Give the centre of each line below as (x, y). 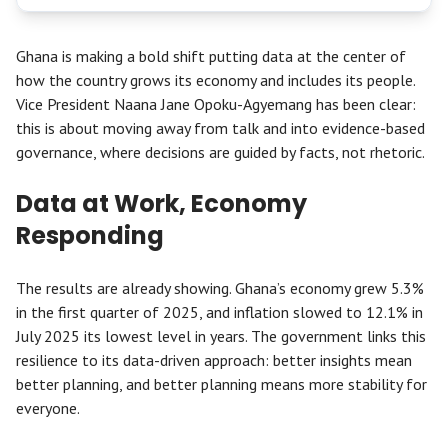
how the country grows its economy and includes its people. (215, 80)
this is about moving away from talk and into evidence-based (220, 128)
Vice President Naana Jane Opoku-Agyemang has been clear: (216, 104)
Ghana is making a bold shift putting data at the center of (211, 56)
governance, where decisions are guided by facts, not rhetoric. (220, 152)
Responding (90, 235)
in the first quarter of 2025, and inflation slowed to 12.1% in (219, 312)
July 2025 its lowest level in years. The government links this (221, 336)
